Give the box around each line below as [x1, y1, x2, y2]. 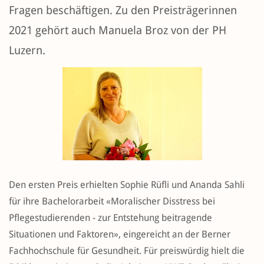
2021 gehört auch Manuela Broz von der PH [9, 24, 226, 38]
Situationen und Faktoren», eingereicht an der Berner [9, 229, 230, 240]
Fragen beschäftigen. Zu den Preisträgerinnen [9, 4, 237, 18]
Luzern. [9, 44, 45, 58]
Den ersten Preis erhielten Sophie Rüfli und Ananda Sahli [9, 179, 245, 191]
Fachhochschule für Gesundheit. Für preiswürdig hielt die [9, 245, 245, 257]
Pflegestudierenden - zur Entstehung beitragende [9, 212, 212, 224]
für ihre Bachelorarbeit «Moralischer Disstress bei [9, 196, 215, 207]
